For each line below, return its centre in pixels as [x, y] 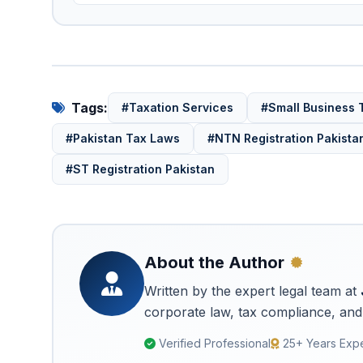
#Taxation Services [177, 107]
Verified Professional [215, 343]
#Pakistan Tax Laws [123, 138]
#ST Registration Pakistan [140, 169]
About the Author [214, 263]
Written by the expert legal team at [252, 291]
